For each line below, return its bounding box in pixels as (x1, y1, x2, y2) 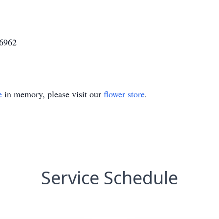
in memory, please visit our (2, 88, 104, 100)
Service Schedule (41, 166, 178, 190)
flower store (104, 88, 145, 100)
